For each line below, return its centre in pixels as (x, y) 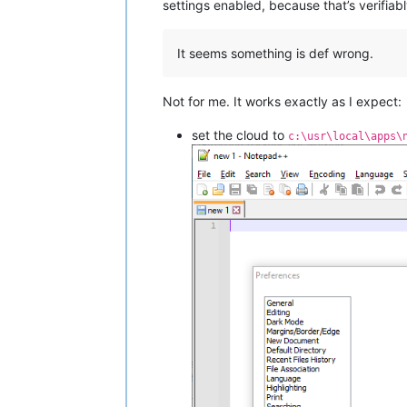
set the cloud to (240, 134)
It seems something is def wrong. (275, 53)
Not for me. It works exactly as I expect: (282, 101)
